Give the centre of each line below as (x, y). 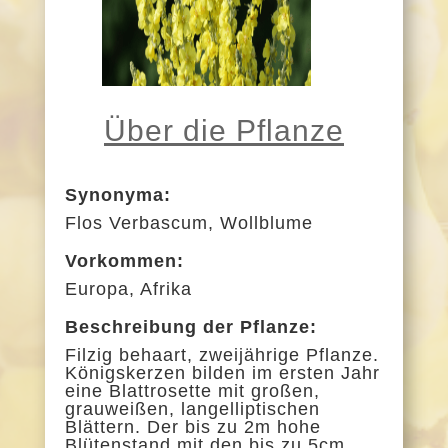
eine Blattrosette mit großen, (192, 390)
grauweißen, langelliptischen (192, 408)
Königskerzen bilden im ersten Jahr (222, 372)
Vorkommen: (124, 260)
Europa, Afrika (128, 288)
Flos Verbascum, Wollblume (188, 222)
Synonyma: (117, 194)
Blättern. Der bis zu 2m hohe (192, 426)
